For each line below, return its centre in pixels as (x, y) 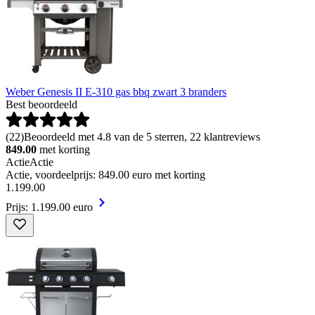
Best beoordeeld (41, 104)
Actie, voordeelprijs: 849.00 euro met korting (105, 174)
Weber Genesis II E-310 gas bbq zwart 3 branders (116, 91)
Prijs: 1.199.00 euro (49, 207)
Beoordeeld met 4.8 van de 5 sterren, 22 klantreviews (142, 136)
